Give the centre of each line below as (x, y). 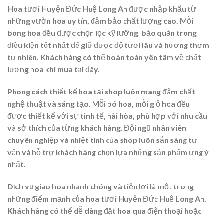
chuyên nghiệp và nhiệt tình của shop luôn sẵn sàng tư (102, 140)
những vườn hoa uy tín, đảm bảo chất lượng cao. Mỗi (100, 21)
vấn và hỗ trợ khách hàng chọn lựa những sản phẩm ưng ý (108, 152)
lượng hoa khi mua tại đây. (54, 69)
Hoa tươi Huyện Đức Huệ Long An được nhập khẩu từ (102, 9)
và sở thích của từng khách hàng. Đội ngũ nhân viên (97, 128)
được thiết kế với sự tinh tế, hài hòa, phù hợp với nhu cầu (107, 116)
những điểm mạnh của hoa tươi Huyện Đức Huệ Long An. (107, 198)
